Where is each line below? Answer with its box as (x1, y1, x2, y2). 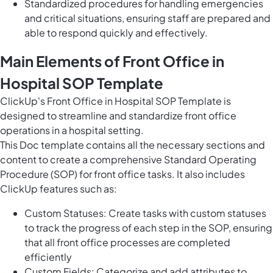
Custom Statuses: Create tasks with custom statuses (24, 207, 266, 220)
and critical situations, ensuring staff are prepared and (24, 12, 271, 25)
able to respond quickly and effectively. (24, 26, 208, 40)
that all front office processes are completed (24, 236, 230, 249)
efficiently (24, 250, 72, 264)
